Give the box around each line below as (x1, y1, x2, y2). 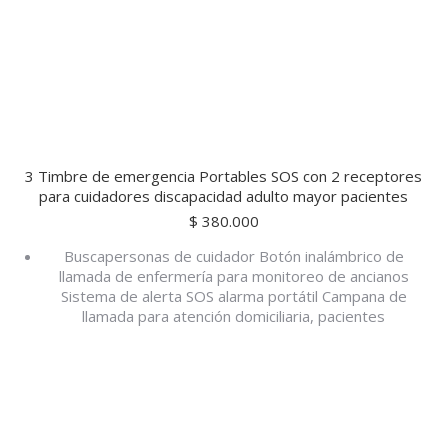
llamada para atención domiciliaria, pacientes (82, 306, 385, 326)
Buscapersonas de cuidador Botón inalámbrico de (63, 246, 404, 266)
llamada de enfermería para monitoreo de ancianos (58, 266, 409, 286)
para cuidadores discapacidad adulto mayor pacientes (39, 186, 408, 206)
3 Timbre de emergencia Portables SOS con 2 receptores (25, 166, 422, 186)
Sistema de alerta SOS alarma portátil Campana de (60, 286, 407, 306)
